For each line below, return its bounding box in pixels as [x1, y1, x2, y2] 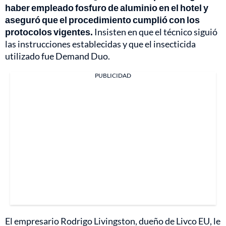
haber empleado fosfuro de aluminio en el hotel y [5, 2, 208, 13]
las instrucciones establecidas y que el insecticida [5, 38, 196, 49]
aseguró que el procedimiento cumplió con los [5, 14, 200, 25]
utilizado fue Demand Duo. [5, 50, 110, 62]
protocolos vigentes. [5, 26, 93, 37]
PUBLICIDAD [95, 71, 131, 79]
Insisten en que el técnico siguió [93, 26, 217, 37]
